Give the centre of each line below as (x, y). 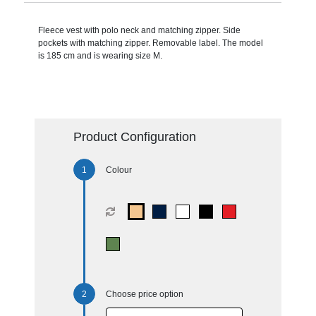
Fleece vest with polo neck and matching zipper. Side (139, 30)
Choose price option (144, 294)
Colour (119, 170)
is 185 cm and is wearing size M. (100, 55)
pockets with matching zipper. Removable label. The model (150, 43)
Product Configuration (134, 136)
